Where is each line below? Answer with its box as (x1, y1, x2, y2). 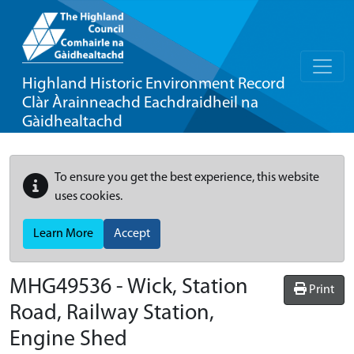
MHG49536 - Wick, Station (9, 277, 248, 299)
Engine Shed (9, 329, 127, 351)
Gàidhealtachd (22, 114, 122, 130)
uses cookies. (55, 190, 122, 203)
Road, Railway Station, (9, 303, 214, 325)
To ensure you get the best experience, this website (55, 171, 319, 184)
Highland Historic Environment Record (22, 76, 285, 92)
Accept (114, 228, 150, 240)
